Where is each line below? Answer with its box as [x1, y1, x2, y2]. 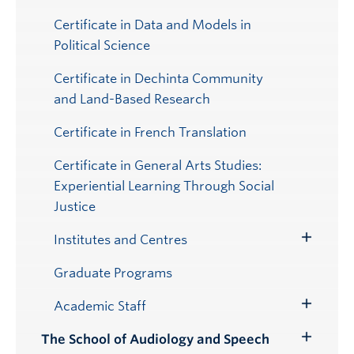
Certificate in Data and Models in [54, 17, 251, 32]
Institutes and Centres [54, 232, 187, 247]
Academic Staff [54, 298, 146, 314]
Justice [54, 198, 96, 214]
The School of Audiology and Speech [41, 331, 269, 347]
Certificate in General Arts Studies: [54, 157, 262, 173]
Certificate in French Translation [54, 124, 247, 140]
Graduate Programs [54, 265, 172, 281]
